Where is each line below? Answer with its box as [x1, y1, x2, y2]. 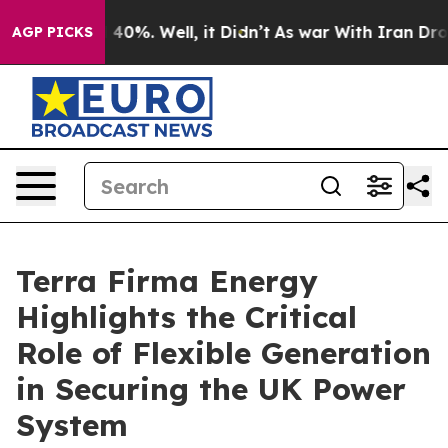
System [16, 406, 128, 444]
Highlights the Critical [16, 298, 357, 336]
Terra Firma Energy [16, 262, 318, 300]
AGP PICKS [12, 23, 93, 41]
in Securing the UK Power [16, 370, 406, 408]
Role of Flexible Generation [16, 334, 431, 372]
